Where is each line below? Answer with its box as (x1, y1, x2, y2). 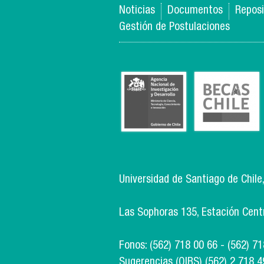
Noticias (119, 5, 155, 16)
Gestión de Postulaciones (119, 22, 230, 33)
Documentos (167, 5, 223, 16)
